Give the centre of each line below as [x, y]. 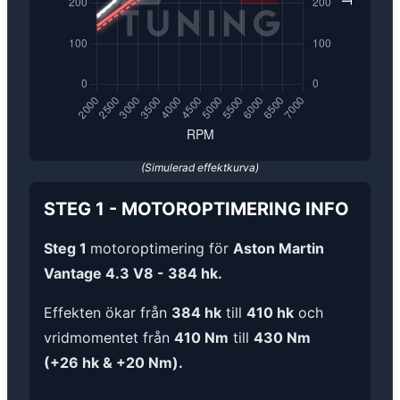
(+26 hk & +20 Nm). [113, 363]
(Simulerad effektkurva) [200, 168]
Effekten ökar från [108, 313]
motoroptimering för [162, 249]
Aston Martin [279, 249]
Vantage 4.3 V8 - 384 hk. [133, 274]
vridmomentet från [109, 338]
